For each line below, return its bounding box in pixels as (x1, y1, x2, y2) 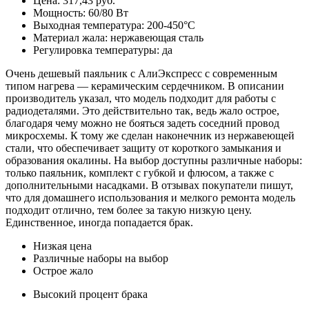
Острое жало (33, 264, 93, 277)
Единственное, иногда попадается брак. (6, 216, 193, 228)
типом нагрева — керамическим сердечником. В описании (6, 79, 284, 92)
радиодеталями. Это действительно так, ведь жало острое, (6, 104, 279, 117)
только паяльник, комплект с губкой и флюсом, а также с (6, 166, 274, 179)
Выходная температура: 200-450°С (33, 19, 195, 31)
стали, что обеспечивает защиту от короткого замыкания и (6, 141, 281, 154)
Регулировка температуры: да (33, 43, 172, 56)
